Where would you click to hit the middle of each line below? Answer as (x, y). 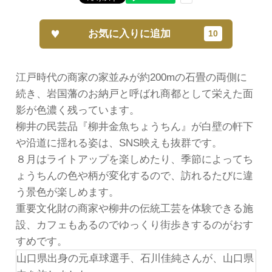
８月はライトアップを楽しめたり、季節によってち (134, 159)
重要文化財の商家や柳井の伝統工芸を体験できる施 (134, 208)
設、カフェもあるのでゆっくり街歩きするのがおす (134, 225)
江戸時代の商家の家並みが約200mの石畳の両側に (131, 77)
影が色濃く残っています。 (77, 110)
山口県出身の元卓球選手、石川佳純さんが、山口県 (135, 258)
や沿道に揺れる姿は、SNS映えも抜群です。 (119, 143)
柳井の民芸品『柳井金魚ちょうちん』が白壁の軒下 (134, 126)
